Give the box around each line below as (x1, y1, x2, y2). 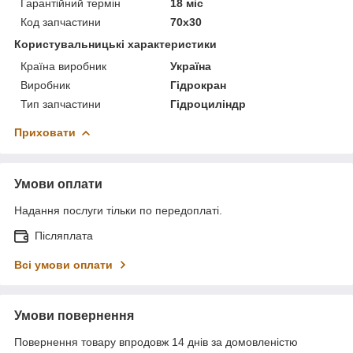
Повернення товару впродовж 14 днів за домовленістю (14, 335, 298, 348)
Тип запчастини (20, 97, 101, 110)
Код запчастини (20, 15, 101, 28)
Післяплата (35, 229, 93, 242)
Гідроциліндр (170, 97, 247, 110)
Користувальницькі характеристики (14, 37, 217, 50)
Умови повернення (14, 308, 134, 322)
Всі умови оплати (14, 258, 113, 271)
